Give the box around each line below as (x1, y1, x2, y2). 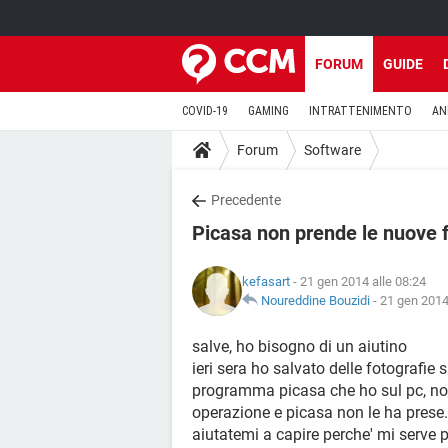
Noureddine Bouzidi (261, 293, 370, 308)
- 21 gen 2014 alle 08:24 (290, 274, 426, 289)
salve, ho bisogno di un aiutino (192, 337, 407, 356)
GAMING (248, 104, 289, 118)
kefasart (242, 274, 290, 289)
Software (304, 141, 361, 158)
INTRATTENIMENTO (309, 104, 412, 118)
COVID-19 (182, 104, 228, 118)
